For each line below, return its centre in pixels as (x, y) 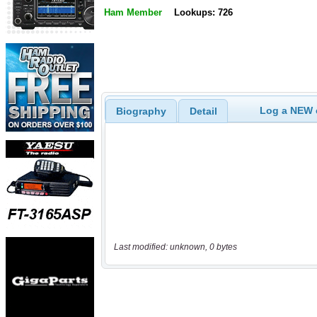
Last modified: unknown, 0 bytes (175, 247)
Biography (141, 111)
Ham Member (133, 13)
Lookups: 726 (203, 13)
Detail (203, 111)
